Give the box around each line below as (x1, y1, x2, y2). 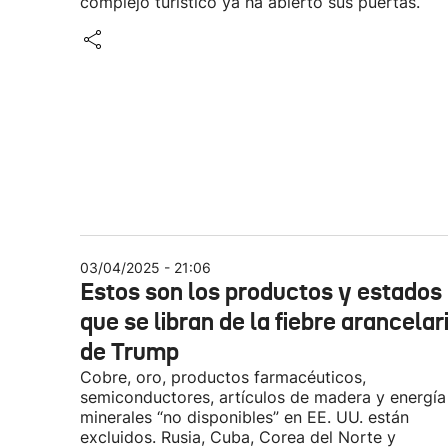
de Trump (80, 337, 179, 367)
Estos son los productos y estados (80, 277, 442, 307)
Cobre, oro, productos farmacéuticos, (80, 367, 366, 387)
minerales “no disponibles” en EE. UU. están (80, 407, 409, 427)
